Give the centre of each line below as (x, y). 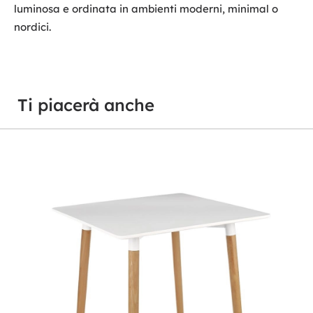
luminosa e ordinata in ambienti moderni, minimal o (146, 9)
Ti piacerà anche (86, 105)
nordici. (32, 27)
